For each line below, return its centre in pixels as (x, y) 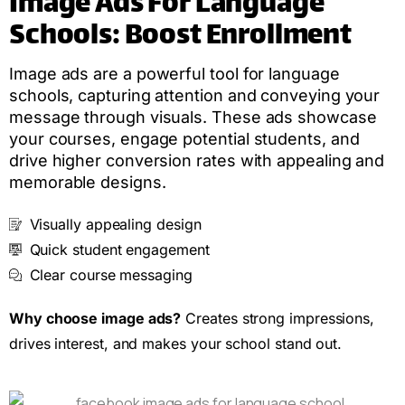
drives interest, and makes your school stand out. (176, 343)
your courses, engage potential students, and (184, 138)
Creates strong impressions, (278, 318)
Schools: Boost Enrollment (180, 37)
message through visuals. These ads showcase (193, 117)
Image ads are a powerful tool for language (174, 73)
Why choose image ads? (95, 318)
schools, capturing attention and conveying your (195, 95)
